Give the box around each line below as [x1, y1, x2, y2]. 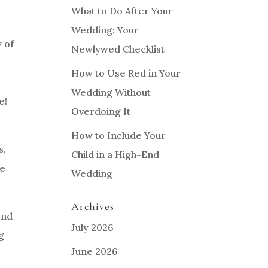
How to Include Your [71, 129, 166, 141]
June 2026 [71, 245, 118, 257]
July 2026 [71, 221, 114, 233]
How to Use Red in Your [71, 67, 181, 79]
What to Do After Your [71, 5, 173, 17]
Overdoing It [71, 105, 131, 117]
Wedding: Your [71, 24, 139, 36]
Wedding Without [71, 86, 151, 98]
